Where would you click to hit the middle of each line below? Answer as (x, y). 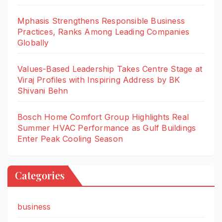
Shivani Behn (43, 91)
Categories (40, 175)
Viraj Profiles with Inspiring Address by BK (99, 80)
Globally (33, 43)
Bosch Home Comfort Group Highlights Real (103, 117)
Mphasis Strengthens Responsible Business (101, 21)
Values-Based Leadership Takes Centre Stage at (110, 69)
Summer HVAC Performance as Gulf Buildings (107, 128)
